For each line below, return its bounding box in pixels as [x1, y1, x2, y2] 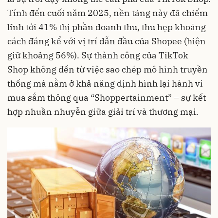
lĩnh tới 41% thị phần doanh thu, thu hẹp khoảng [7, 21, 206, 33]
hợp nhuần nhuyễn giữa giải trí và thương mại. [7, 106, 199, 117]
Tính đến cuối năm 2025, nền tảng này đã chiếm [7, 7, 208, 18]
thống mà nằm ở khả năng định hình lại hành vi [7, 78, 203, 89]
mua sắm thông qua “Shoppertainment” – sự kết [7, 92, 206, 103]
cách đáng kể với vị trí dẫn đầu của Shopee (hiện [7, 36, 206, 47]
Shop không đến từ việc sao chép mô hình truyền [7, 64, 208, 75]
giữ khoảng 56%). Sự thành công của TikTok [7, 50, 188, 61]
